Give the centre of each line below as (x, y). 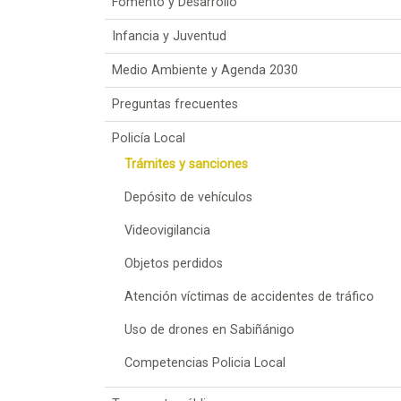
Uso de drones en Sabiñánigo (210, 329)
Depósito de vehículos (189, 197)
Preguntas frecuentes (175, 104)
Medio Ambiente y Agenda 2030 (205, 70)
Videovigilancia (168, 230)
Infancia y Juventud (169, 36)
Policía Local (149, 138)
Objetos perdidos (174, 263)
